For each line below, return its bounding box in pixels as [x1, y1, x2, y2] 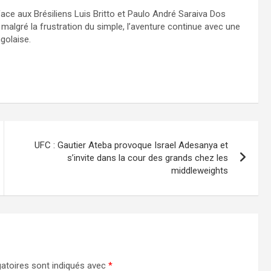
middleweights [171, 165, 229, 176]
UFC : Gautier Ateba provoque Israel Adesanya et [34, 139, 229, 151]
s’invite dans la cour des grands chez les [67, 152, 229, 163]
